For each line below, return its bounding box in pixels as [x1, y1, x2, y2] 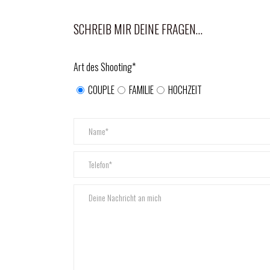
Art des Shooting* [74, 60, 136, 74]
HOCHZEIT [168, 83, 202, 97]
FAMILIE [129, 83, 154, 97]
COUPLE [88, 83, 115, 97]
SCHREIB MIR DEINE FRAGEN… [74, 20, 202, 38]
